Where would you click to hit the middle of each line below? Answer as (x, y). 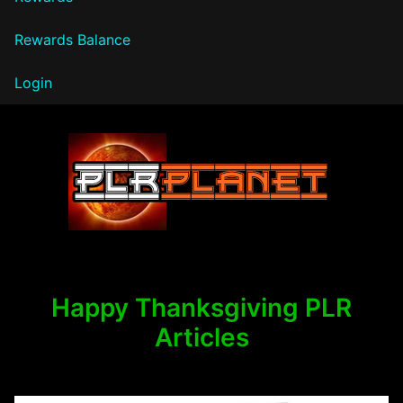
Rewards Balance (72, 39)
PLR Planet (89, 249)
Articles (201, 337)
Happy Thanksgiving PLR (201, 307)
